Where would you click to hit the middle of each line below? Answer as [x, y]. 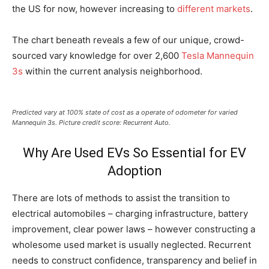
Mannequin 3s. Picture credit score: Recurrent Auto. [91, 122]
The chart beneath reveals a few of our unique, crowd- [128, 40]
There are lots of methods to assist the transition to [121, 198]
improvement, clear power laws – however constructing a [134, 229]
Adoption [134, 171]
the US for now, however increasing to [95, 9]
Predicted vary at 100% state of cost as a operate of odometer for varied [125, 112]
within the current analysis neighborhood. [114, 71]
